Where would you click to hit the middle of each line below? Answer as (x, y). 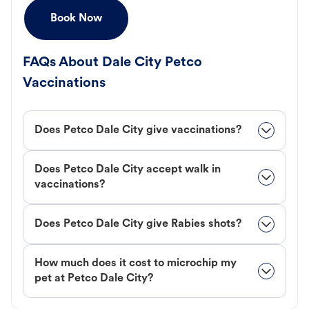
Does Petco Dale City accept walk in (128, 170)
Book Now (76, 19)
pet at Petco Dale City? (94, 279)
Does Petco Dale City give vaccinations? (138, 131)
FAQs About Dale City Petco (112, 63)
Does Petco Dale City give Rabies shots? (138, 225)
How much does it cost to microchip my (136, 264)
